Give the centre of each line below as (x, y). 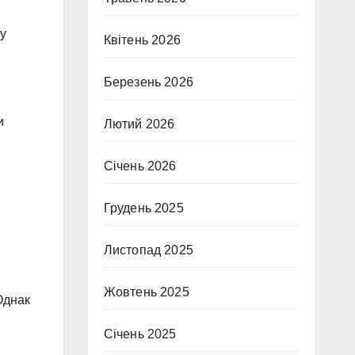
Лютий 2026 (139, 124)
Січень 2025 (140, 334)
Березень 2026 (149, 82)
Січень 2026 (140, 166)
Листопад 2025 (149, 250)
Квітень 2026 (142, 40)
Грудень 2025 (143, 208)
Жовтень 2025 (146, 292)
